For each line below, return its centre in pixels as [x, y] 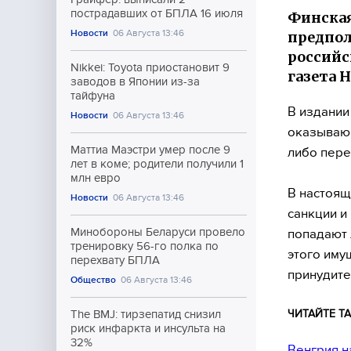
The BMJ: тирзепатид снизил [146, 314]
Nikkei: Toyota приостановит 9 [150, 67]
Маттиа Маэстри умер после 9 [150, 150]
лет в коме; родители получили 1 [157, 164]
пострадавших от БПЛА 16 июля [157, 13]
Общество [93, 280]
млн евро [96, 178]
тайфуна [93, 96]
